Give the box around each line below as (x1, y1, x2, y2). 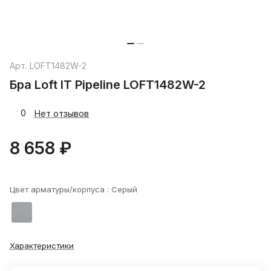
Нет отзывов (34, 108, 89, 119)
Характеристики (10, 241, 74, 251)
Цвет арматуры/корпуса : (10, 184, 111, 195)
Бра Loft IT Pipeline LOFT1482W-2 (10, 77, 206, 93)
